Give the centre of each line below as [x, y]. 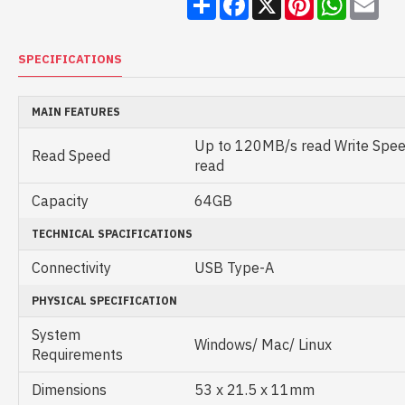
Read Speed [71, 156]
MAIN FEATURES [76, 112]
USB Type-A [234, 268]
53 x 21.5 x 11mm [254, 390]
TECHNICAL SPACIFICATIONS [112, 234]
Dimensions [69, 390]
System [56, 335]
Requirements [77, 355]
